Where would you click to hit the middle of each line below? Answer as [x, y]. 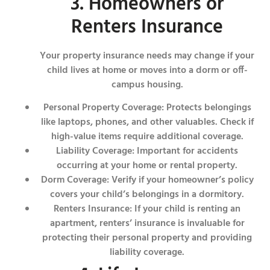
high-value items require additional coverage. [147, 137]
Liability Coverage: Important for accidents [147, 152]
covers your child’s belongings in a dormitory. [147, 195]
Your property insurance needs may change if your [147, 56]
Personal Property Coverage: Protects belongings [147, 108]
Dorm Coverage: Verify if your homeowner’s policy [147, 181]
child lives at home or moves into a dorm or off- [147, 71]
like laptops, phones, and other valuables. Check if [147, 123]
